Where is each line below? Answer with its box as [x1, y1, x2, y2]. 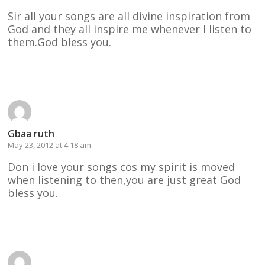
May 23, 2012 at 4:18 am [8, 139, 92, 150]
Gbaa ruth [8, 127, 55, 140]
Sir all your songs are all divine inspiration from [8, 8, 251, 23]
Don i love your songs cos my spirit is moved [8, 159, 235, 174]
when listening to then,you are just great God [8, 172, 241, 187]
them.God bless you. [8, 34, 112, 49]
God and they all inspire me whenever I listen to [8, 21, 252, 36]
